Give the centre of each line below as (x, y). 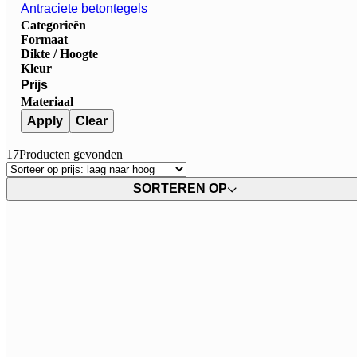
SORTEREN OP (180, 188)
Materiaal (47, 101)
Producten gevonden (71, 154)
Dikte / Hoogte (59, 53)
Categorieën (53, 25)
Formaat (44, 39)
